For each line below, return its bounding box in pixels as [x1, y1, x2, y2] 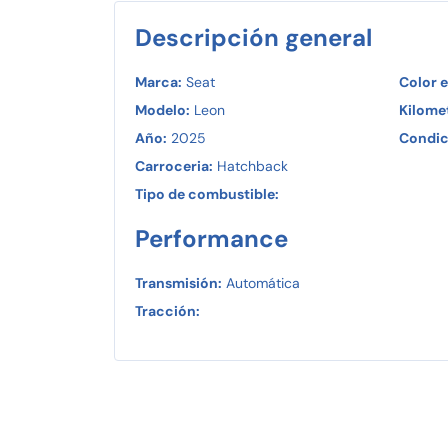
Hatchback [213, 157, 288, 176]
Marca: [135, 73, 182, 92]
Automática [222, 274, 300, 293]
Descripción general [135, 22, 372, 54]
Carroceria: [135, 157, 213, 176]
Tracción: [135, 302, 200, 321]
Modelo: [135, 101, 190, 120]
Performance [135, 223, 288, 255]
